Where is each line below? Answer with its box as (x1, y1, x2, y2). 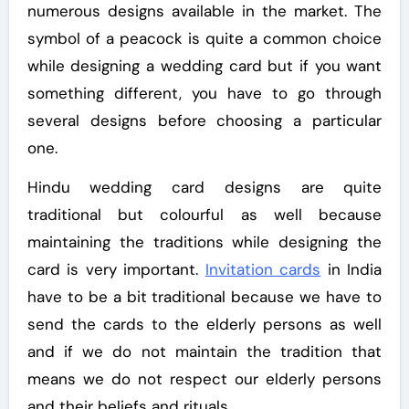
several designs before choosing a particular (26, 110, 383, 131)
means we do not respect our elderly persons (26, 368, 383, 389)
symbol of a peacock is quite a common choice (26, 27, 383, 48)
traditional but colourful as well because (26, 204, 383, 225)
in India (320, 258, 383, 279)
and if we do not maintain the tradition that (26, 341, 383, 362)
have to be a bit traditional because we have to (26, 286, 383, 307)
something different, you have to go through (26, 82, 383, 103)
